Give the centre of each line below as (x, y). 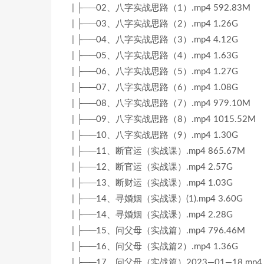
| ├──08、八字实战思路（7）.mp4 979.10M (161, 103)
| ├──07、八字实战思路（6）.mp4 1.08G (155, 88)
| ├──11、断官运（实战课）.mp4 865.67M (159, 151)
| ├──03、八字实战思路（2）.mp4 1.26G (155, 24)
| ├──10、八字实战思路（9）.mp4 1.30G (155, 135)
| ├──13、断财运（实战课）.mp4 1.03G (152, 183)
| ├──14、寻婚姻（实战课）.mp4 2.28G (152, 215)
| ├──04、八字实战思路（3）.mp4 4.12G (155, 40)
